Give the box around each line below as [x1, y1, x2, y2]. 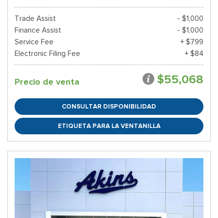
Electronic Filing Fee [15, 49, 80, 58]
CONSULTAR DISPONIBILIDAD [62, 102, 156, 110]
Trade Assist [15, 14, 56, 23]
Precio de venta [15, 76, 79, 87]
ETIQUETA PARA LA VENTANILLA [57, 122, 161, 130]
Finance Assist [15, 26, 61, 35]
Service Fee [15, 37, 54, 46]
